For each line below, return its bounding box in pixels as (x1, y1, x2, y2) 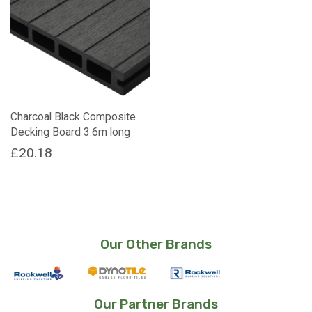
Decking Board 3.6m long (10, 125, 130, 139)
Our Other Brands (100, 236, 212, 253)
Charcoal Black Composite (10, 110, 136, 124)
